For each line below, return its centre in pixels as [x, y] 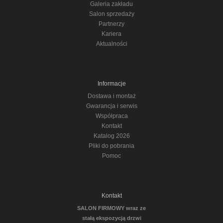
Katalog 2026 [111, 136]
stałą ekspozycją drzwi [111, 218]
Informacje [111, 84]
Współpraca [111, 116]
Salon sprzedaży [111, 14]
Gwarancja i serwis [111, 106]
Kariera [111, 34]
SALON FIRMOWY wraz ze [111, 208]
